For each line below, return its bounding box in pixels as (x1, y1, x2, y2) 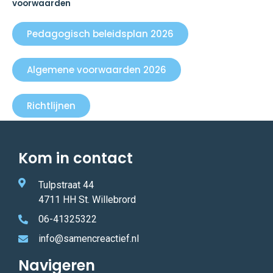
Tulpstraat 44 (38, 179, 94, 191)
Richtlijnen (27, 99, 76, 113)
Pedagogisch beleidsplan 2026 (27, 27, 174, 41)
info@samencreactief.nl (38, 233, 139, 245)
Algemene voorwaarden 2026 (27, 63, 166, 77)
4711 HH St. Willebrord (38, 194, 136, 206)
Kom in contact (18, 148, 133, 169)
